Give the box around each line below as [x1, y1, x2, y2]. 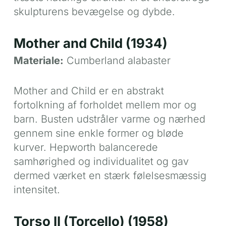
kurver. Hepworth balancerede [13, 141, 158, 153]
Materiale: [13, 54, 64, 67]
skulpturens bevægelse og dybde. [13, 5, 175, 18]
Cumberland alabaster [63, 54, 171, 67]
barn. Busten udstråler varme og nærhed [13, 112, 205, 125]
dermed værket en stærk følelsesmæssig [13, 169, 206, 182]
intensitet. [13, 183, 60, 196]
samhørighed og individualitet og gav [13, 155, 189, 167]
